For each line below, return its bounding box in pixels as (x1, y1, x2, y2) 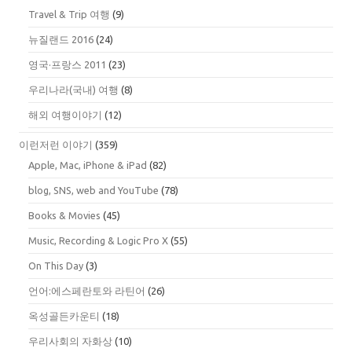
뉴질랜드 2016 (28, 34, 93, 46)
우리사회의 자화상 (28, 335, 112, 347)
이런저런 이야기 (19, 139, 93, 151)
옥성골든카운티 (28, 310, 100, 322)
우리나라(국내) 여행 (28, 84, 119, 96)
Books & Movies (28, 210, 101, 222)
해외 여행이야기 (28, 109, 102, 121)
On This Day (28, 260, 83, 272)
